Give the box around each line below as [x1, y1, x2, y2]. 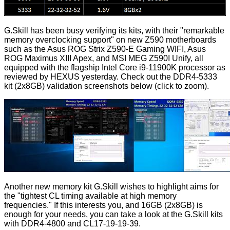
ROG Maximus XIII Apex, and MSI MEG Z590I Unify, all [4, 54, 203, 63]
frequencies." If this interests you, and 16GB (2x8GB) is [4, 201, 203, 210]
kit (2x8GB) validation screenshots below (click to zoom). [4, 82, 209, 91]
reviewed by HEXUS [4, 72, 80, 82]
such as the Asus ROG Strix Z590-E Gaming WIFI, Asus [4, 45, 206, 54]
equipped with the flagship [4, 63, 102, 72]
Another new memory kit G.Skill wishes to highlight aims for [4, 182, 219, 191]
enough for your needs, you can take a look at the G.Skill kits [4, 210, 223, 219]
